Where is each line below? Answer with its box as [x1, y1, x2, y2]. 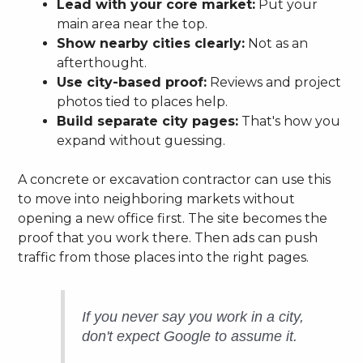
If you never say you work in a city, [82, 308, 305, 325]
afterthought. [57, 54, 147, 70]
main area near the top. [57, 15, 208, 32]
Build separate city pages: [57, 113, 239, 129]
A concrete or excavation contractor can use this [18, 171, 331, 187]
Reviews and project [207, 74, 342, 90]
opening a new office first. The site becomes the [18, 210, 328, 226]
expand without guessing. [57, 132, 226, 148]
